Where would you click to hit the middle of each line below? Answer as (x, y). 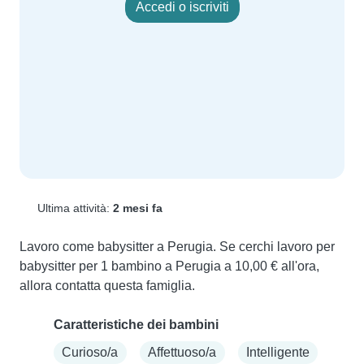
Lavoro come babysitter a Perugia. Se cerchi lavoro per (177, 247)
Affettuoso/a (182, 352)
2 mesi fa (137, 208)
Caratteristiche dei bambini (136, 325)
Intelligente (277, 352)
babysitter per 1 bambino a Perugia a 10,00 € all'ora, (169, 266)
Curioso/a (90, 352)
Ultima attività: (73, 208)
